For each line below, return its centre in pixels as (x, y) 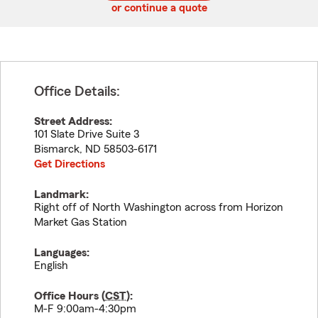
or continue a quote (159, 8)
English (51, 265)
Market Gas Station (81, 222)
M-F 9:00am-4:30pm (85, 309)
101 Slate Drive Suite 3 (87, 134)
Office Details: (77, 92)
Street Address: (73, 121)
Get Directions (70, 164)
